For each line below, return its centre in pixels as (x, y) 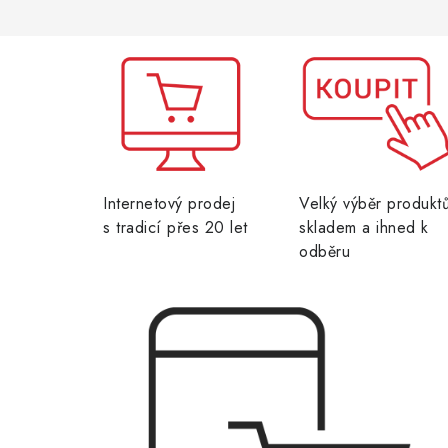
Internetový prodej (169, 204)
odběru (325, 252)
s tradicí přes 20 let (175, 228)
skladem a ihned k (364, 228)
